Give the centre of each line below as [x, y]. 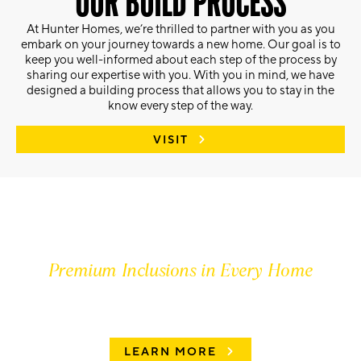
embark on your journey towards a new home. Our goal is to [180, 45]
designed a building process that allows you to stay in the [180, 91]
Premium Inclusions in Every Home [180, 271]
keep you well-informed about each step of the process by [180, 60]
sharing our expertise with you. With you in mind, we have [180, 76]
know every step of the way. [180, 106]
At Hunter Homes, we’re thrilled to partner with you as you [180, 30]
